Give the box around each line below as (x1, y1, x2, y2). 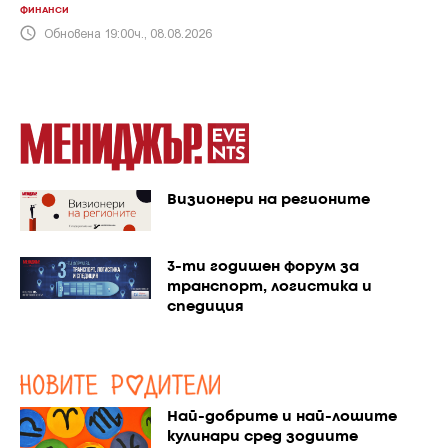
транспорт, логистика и (166, 280, 372, 295)
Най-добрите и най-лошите (166, 410, 397, 425)
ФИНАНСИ (20, 5, 69, 15)
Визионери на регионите (166, 192, 370, 207)
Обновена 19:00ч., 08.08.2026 (44, 25, 212, 39)
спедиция (166, 300, 244, 315)
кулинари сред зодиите (166, 430, 358, 445)
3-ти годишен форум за (166, 260, 359, 275)
